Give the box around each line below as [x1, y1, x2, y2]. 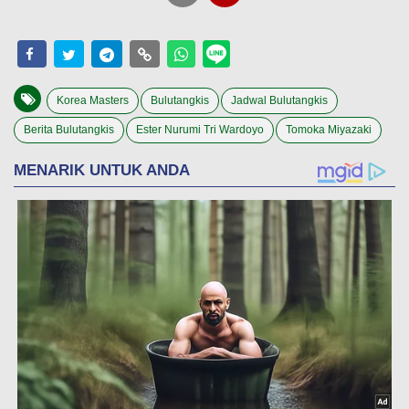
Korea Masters [57, 93, 129, 107]
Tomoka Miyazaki [286, 122, 372, 136]
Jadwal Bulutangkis [231, 93, 328, 107]
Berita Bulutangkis [24, 122, 114, 136]
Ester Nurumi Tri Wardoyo [136, 122, 264, 136]
